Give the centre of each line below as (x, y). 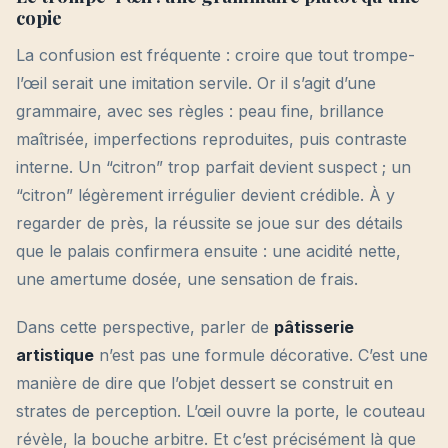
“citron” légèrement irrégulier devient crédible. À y (205, 195)
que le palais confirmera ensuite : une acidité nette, (208, 251)
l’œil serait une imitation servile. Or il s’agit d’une (196, 83)
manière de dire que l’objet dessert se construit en (204, 383)
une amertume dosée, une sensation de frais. (187, 279)
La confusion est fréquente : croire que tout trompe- (215, 55)
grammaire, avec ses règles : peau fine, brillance (200, 111)
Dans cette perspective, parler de (145, 327)
